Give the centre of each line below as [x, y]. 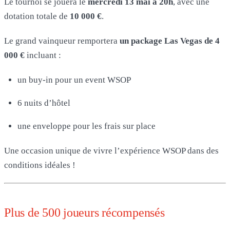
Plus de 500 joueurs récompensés [84, 212]
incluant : [44, 55]
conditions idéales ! [40, 165]
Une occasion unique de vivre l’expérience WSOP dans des [111, 150]
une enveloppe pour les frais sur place [87, 126]
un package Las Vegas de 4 [170, 41]
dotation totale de [37, 16]
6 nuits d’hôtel [44, 103]
